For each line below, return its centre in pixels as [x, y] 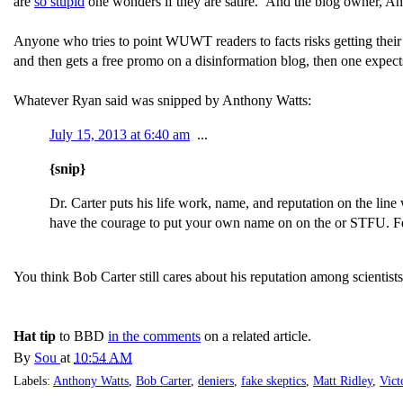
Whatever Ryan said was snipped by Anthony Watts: [162, 100]
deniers [216, 381]
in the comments [154, 336]
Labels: [33, 381]
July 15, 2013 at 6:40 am [120, 134]
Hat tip [35, 336]
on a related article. [256, 336]
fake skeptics [273, 381]
